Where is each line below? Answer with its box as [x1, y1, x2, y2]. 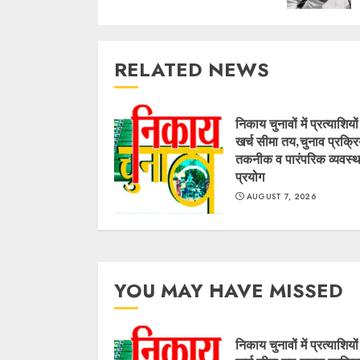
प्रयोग [235, 168, 264, 186]
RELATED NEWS [114, 55, 269, 84]
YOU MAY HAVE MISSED [114, 276, 343, 305]
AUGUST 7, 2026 [246, 190, 316, 203]
